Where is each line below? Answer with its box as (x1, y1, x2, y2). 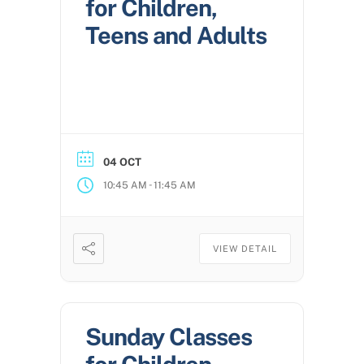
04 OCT (103, 156, 141, 169)
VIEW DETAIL (213, 244, 277, 254)
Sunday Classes (85, 323, 252, 352)
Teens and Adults (85, 21, 266, 50)
